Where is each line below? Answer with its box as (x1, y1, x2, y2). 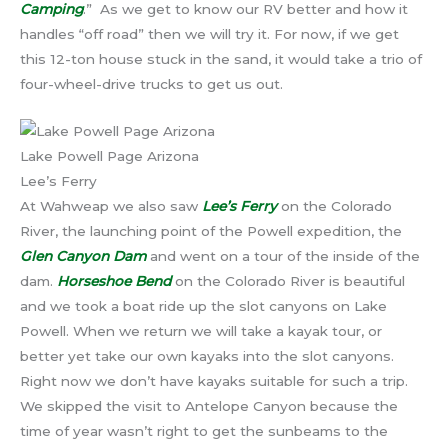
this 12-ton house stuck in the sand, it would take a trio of (20, 50, 422, 67)
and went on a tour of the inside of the (146, 247, 420, 264)
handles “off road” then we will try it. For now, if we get (20, 25, 399, 42)
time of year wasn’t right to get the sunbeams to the (20, 422, 388, 439)
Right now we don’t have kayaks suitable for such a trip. (20, 372, 412, 389)
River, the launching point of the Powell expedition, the (20, 222, 402, 239)
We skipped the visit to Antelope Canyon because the (20, 397, 398, 414)
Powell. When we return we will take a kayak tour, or (20, 322, 382, 339)
